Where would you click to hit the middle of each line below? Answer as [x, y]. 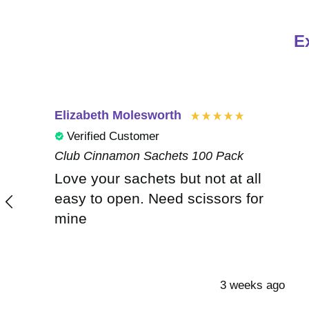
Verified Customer [113, 136]
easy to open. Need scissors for [159, 199]
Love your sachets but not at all [158, 179]
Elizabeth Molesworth [118, 116]
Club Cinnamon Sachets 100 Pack [149, 156]
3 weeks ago [252, 285]
